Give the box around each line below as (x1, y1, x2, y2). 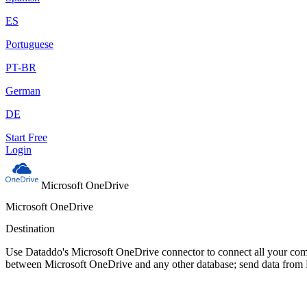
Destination (5, 222, 55, 234)
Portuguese (5, 38, 53, 50)
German (5, 85, 40, 97)
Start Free (5, 132, 47, 143)
